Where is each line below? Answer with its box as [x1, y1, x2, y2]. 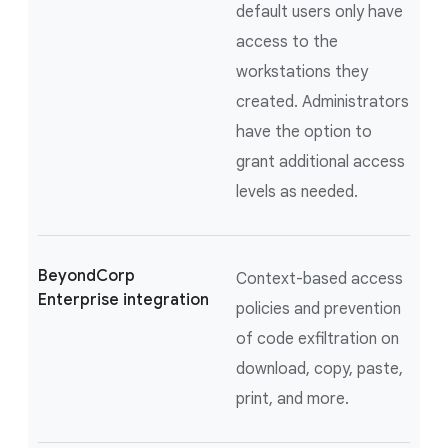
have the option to [236, 121, 372, 142]
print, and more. [236, 388, 349, 409]
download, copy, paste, [236, 358, 403, 379]
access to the [236, 31, 338, 52]
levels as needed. [236, 181, 358, 202]
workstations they [236, 61, 368, 82]
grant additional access [236, 151, 405, 172]
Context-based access [236, 268, 403, 289]
